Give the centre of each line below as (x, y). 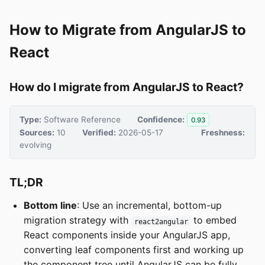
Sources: (37, 133)
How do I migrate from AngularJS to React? (127, 87)
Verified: (99, 133)
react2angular (161, 222)
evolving (35, 145)
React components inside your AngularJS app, (127, 235)
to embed (214, 220)
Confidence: (161, 119)
